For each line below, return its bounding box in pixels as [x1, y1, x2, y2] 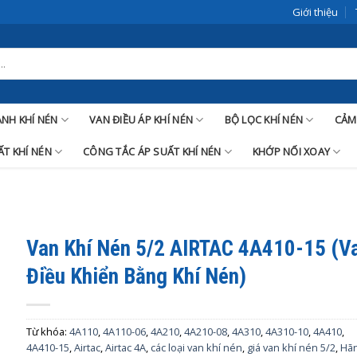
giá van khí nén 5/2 [247, 340, 336, 355]
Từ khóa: [26, 324, 70, 339]
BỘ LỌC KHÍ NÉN [224, 112, 304, 127]
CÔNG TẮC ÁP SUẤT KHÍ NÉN [83, 144, 222, 159]
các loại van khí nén [151, 340, 243, 355]
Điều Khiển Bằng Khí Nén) [26, 264, 247, 289]
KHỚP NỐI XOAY [252, 144, 331, 159]
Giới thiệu [292, 5, 338, 19]
